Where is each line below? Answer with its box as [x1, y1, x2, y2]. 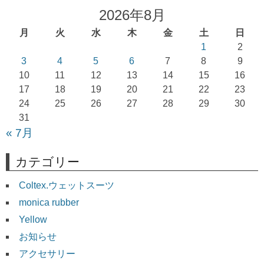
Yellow [19, 214, 47, 225]
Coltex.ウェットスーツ [19, 180, 114, 190]
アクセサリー [19, 248, 75, 259]
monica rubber [19, 197, 79, 207]
